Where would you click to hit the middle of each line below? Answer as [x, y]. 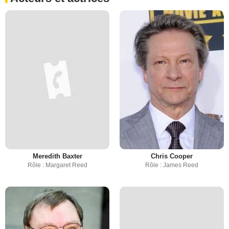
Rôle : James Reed [172, 165]
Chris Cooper [172, 156]
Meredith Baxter [57, 156]
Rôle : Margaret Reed [57, 165]
